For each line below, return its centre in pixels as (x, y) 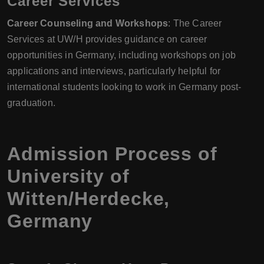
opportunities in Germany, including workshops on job (121, 55)
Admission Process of (112, 154)
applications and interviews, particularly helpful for (114, 71)
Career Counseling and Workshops (88, 23)
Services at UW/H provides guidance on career (107, 39)
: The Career (195, 23)
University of (68, 176)
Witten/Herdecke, (89, 199)
